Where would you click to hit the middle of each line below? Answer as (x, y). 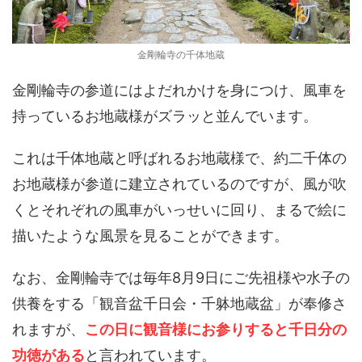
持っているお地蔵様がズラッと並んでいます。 (165, 116)
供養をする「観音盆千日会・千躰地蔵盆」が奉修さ (179, 303)
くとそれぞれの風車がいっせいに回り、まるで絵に (179, 210)
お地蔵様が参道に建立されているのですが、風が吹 (179, 184)
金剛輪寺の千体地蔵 (181, 55)
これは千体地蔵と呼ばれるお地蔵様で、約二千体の (179, 158)
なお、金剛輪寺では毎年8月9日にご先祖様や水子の (181, 278)
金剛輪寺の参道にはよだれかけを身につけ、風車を (179, 90)
